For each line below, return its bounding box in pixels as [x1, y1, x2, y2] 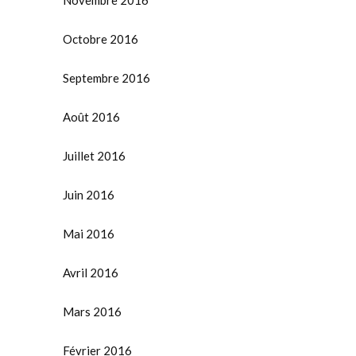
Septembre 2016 [63, 71, 150, 86]
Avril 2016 [63, 265, 118, 281]
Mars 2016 [63, 304, 122, 319]
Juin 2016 [63, 188, 114, 203]
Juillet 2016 [63, 149, 126, 164]
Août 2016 [63, 110, 120, 125]
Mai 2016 [63, 226, 114, 242]
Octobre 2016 [63, 32, 138, 47]
